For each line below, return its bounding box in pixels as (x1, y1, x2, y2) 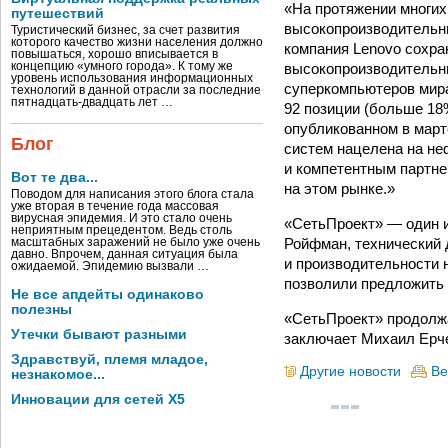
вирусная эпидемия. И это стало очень (11, 212, 232, 224)
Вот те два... (11, 170, 98, 185)
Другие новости (300, 363, 401, 379)
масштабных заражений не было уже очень (11, 236, 260, 248)
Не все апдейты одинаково (11, 287, 204, 302)
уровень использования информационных (11, 72, 253, 84)
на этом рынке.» (284, 179, 395, 197)
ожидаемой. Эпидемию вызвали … (11, 260, 209, 272)
